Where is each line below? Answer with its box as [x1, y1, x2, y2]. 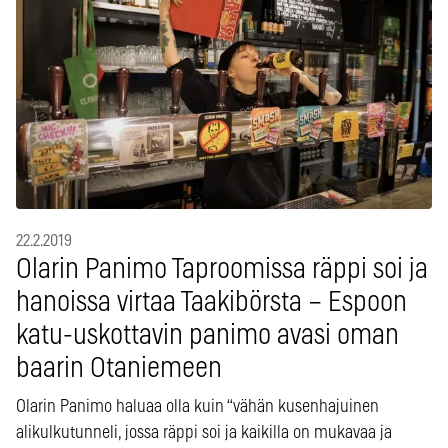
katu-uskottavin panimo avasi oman [16, 321, 399, 350]
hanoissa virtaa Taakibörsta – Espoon [16, 288, 407, 317]
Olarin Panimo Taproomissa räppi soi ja [16, 255, 428, 284]
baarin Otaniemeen [16, 354, 222, 383]
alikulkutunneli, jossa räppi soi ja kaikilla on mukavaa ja [16, 423, 392, 442]
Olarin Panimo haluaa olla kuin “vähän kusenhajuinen [16, 397, 379, 416]
